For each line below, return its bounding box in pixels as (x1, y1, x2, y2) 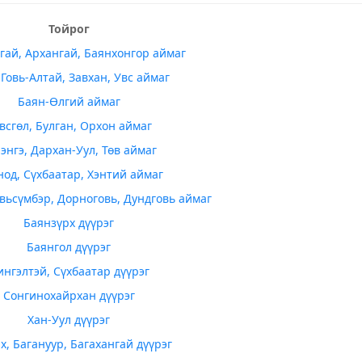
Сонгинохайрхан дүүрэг (2, 288, 135, 303)
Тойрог (48, 21, 90, 36)
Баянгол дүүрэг (27, 239, 112, 255)
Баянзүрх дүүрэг (23, 215, 115, 230)
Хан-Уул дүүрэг (27, 312, 111, 327)
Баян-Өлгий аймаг (17, 94, 120, 109)
